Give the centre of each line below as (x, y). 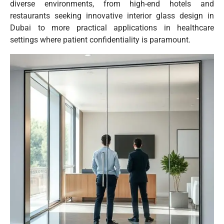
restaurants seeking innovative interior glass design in (112, 15)
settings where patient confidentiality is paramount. (100, 39)
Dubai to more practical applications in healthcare (112, 27)
